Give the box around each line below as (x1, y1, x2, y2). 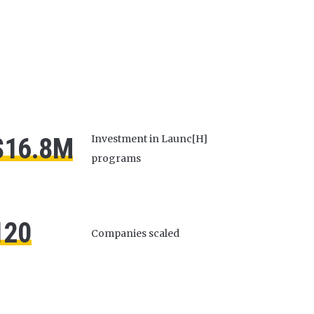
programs (91, 152, 141, 165)
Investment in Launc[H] (91, 132, 207, 145)
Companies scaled (91, 226, 179, 240)
